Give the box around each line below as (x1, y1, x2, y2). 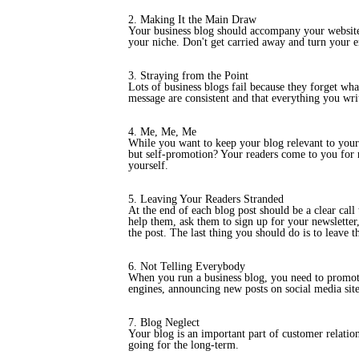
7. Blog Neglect (128, 317, 200, 329)
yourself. (128, 159, 168, 171)
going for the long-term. (128, 339, 239, 351)
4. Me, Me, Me (128, 126, 196, 138)
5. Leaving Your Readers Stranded (128, 193, 284, 205)
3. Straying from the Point (128, 70, 248, 82)
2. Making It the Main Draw (128, 14, 256, 26)
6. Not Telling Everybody (128, 260, 245, 272)
